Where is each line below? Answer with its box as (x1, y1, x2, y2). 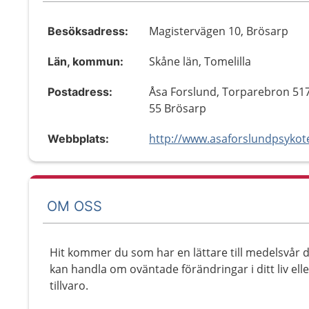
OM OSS (47, 197, 102, 215)
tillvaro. (50, 278, 88, 293)
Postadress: (48, 85, 112, 99)
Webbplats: (48, 132, 109, 146)
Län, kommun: (48, 54, 123, 68)
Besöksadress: (48, 24, 128, 38)
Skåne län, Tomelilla (149, 54, 252, 69)
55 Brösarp (149, 101, 207, 116)
